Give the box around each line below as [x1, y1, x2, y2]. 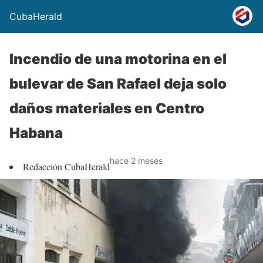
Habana [9, 124, 63, 141]
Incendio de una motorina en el [9, 50, 227, 68]
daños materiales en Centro [9, 100, 204, 117]
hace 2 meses [110, 156, 163, 166]
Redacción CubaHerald [23, 160, 110, 173]
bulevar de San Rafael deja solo [9, 75, 227, 92]
